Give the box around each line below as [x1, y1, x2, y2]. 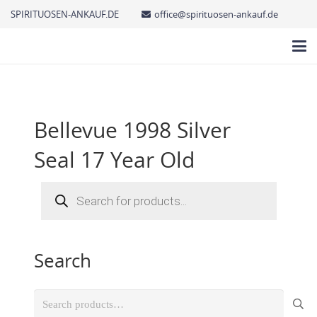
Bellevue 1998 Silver [33, 115, 231, 144]
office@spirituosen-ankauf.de [154, 7, 278, 21]
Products [40, 178, 83, 193]
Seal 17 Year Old [33, 145, 195, 174]
